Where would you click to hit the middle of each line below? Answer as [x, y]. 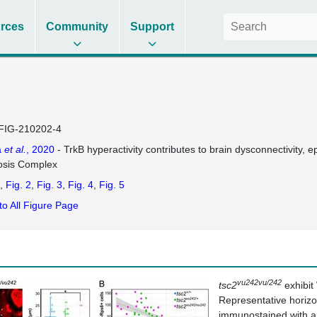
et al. [15, 149]
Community [77, 27]
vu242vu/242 [259, 282]
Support [152, 27]
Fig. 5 [111, 185]
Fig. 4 [80, 185]
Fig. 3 [49, 185]
